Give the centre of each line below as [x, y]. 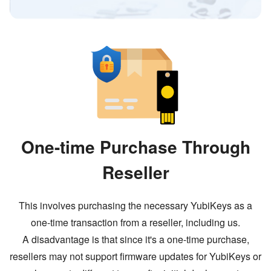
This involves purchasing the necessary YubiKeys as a [135, 205]
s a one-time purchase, [200, 239]
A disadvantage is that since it [86, 239]
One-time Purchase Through [135, 146]
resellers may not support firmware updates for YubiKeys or [135, 256]
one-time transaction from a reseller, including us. [135, 222]
